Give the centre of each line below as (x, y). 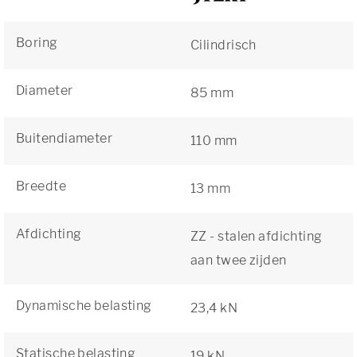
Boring (37, 43)
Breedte (41, 186)
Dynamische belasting (84, 306)
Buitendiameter (65, 138)
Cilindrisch (224, 45)
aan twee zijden (239, 260)
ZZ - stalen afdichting (257, 236)
